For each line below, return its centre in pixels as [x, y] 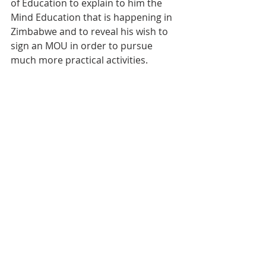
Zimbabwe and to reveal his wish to [91, 31]
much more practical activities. [79, 60]
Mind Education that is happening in [93, 17]
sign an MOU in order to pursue [83, 45]
